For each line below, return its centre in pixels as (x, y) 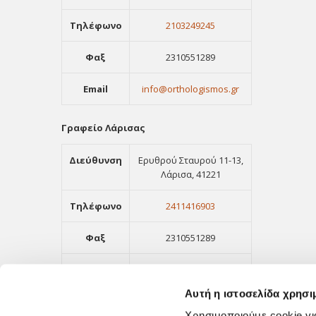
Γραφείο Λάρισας (103, 128)
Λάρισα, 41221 (190, 174)
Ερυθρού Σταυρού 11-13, (190, 160)
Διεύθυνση (96, 160)
